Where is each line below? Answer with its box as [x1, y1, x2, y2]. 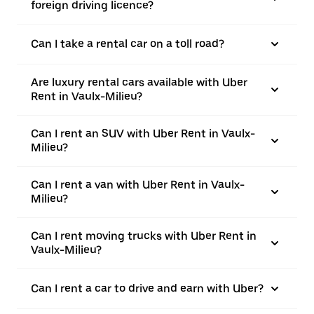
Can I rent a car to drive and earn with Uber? [31, 282, 264, 295]
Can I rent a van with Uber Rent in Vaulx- [31, 178, 245, 191]
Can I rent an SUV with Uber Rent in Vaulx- [31, 127, 255, 140]
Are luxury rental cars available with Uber [31, 76, 247, 89]
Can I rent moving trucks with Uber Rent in [31, 229, 257, 243]
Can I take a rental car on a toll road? [31, 37, 224, 50]
